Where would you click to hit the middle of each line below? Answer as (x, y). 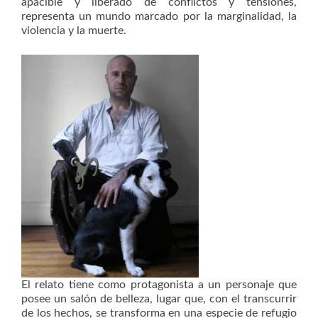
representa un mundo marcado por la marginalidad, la (159, 16)
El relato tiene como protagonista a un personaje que (159, 284)
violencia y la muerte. (74, 30)
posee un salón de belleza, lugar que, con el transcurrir (159, 298)
